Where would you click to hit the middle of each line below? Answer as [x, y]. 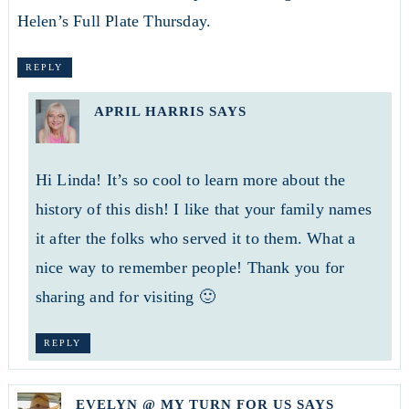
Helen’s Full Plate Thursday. [114, 21]
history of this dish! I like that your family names [203, 209]
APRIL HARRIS [149, 111]
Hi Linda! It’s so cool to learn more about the [190, 180]
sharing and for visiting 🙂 [125, 297]
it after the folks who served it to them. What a [195, 238]
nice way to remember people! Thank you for [190, 267]
